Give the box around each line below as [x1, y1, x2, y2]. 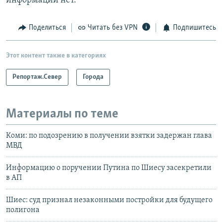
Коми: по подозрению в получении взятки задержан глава [6, 132, 212, 140]
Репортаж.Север [12, 73, 62, 81]
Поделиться [28, 24, 66, 32]
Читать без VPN [88, 24, 138, 32]
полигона [6, 206, 40, 215]
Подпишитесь [172, 24, 216, 32]
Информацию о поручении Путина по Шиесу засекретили [6, 164, 212, 172]
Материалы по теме [6, 107, 118, 121]
